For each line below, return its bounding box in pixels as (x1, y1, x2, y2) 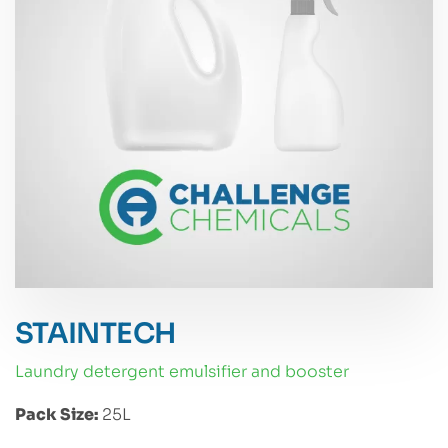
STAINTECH (15, 315, 176, 351)
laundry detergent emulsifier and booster (24, 360, 349, 382)
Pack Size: (15, 403, 98, 425)
